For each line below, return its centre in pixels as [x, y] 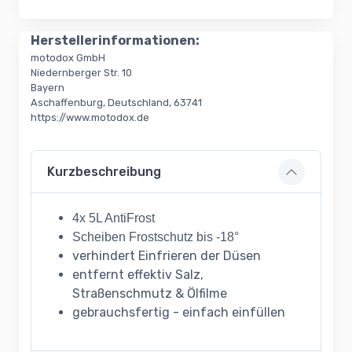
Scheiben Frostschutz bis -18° [156, 237]
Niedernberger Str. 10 [81, 73]
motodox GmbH [68, 58]
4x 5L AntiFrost [114, 218]
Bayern [48, 88]
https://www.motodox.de [90, 118]
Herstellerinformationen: [115, 41]
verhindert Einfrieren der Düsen [167, 256]
